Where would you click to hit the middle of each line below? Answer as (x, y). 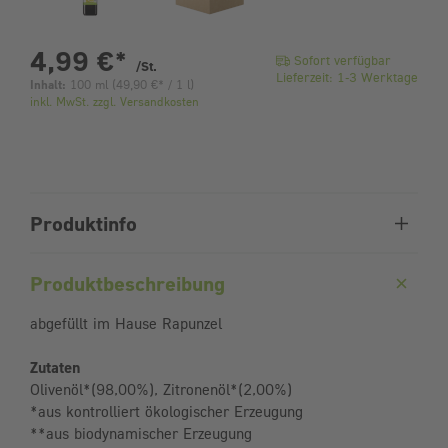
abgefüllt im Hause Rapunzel (126, 323)
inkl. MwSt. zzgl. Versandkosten (114, 102)
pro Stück (215, 60)
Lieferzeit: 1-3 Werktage (347, 77)
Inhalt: (50, 85)
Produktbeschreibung (127, 283)
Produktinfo (83, 223)
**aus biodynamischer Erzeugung (141, 433)
